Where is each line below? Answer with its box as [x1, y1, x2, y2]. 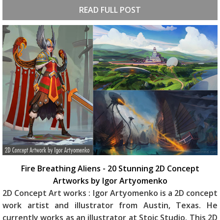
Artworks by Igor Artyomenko [53, 175, 167, 187]
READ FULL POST [79, 4, 141, 15]
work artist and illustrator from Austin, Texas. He [2, 200, 218, 211]
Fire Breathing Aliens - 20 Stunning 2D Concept [21, 163, 199, 174]
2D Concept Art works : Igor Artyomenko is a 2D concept [2, 188, 218, 199]
